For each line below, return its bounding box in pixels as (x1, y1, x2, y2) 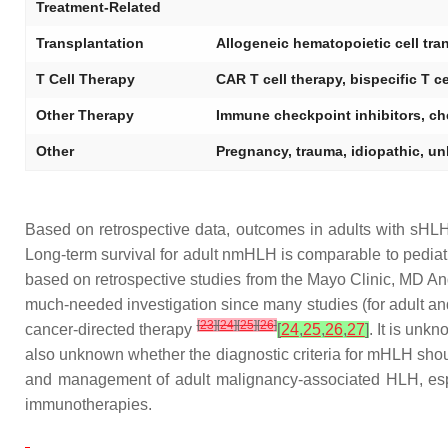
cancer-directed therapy (25, 321, 197, 338)
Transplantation (36, 35, 144, 51)
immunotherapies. (25, 396, 152, 413)
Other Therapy (36, 107, 134, 123)
